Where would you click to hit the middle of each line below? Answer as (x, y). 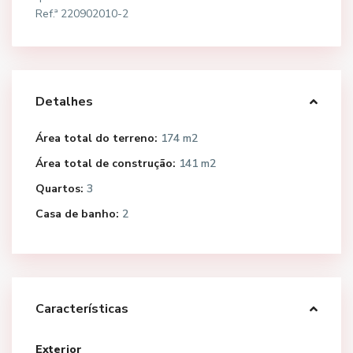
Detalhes (64, 102)
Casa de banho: (77, 214)
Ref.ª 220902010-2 (82, 14)
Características (82, 309)
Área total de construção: (106, 163)
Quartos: (59, 189)
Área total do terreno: (97, 138)
